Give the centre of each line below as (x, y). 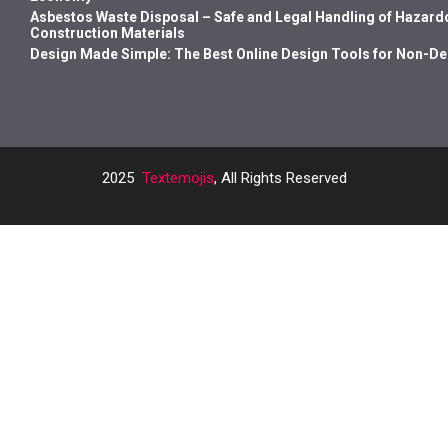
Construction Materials (107, 32)
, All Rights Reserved (280, 177)
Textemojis (177, 177)
